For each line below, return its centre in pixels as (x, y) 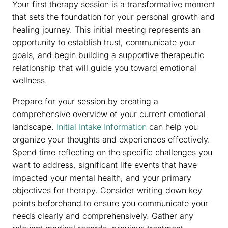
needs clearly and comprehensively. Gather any (103, 216)
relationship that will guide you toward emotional (104, 68)
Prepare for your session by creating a (85, 102)
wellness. (30, 81)
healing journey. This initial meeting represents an (106, 30)
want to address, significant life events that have (105, 165)
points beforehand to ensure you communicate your (110, 203)
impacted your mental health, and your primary (102, 178)
